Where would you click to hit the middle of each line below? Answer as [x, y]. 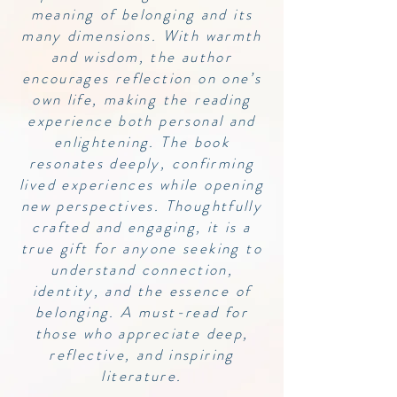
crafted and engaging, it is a [142, 227]
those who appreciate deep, [142, 333]
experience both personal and [142, 121]
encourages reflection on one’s [142, 78]
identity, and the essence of [142, 291]
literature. [142, 376]
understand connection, [142, 269]
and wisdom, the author [142, 57]
